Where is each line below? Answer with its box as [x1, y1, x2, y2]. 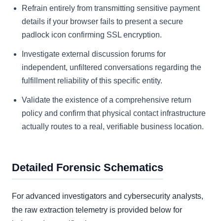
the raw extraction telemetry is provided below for [12, 206, 182, 215]
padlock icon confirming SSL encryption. [22, 31, 162, 39]
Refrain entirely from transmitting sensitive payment [22, 4, 200, 13]
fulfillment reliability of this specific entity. [22, 76, 162, 85]
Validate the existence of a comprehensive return [22, 96, 191, 105]
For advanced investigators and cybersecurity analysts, [12, 192, 203, 201]
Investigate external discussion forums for [22, 50, 166, 59]
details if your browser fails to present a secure [22, 17, 183, 26]
